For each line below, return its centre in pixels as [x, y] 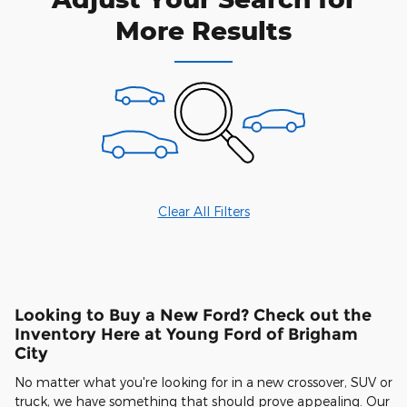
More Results [203, 31]
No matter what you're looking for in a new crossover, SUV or [203, 382]
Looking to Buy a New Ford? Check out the [193, 315]
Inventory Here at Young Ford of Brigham [186, 334]
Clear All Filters [203, 212]
